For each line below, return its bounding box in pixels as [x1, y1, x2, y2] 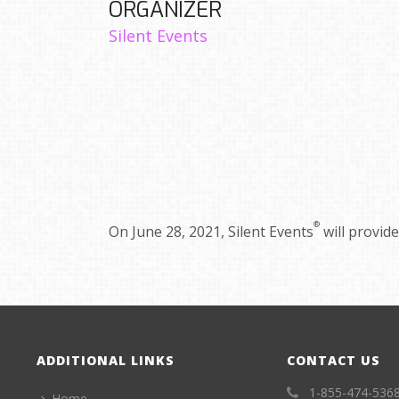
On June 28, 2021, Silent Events [109, 222, 313, 241]
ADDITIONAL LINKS [37, 352, 175, 369]
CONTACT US [287, 352, 381, 369]
